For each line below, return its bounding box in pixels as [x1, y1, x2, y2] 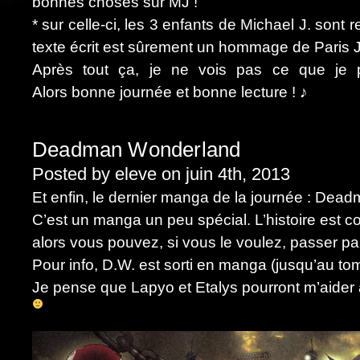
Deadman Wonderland [32, 138, 241, 161]
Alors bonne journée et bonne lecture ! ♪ [32, 84, 308, 100]
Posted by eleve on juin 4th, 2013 [32, 164, 290, 184]
